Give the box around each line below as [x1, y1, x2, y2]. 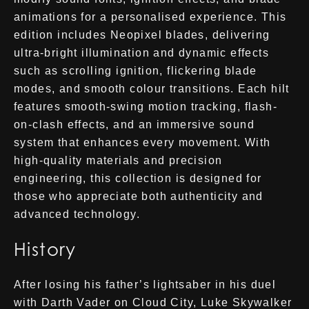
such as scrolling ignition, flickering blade [14, 65, 257, 77]
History [14, 239, 77, 260]
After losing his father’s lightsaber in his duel [14, 279, 277, 290]
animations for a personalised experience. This [14, 11, 287, 23]
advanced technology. [14, 208, 140, 220]
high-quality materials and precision [14, 154, 223, 166]
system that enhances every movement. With [14, 137, 271, 148]
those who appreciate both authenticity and [14, 190, 263, 202]
